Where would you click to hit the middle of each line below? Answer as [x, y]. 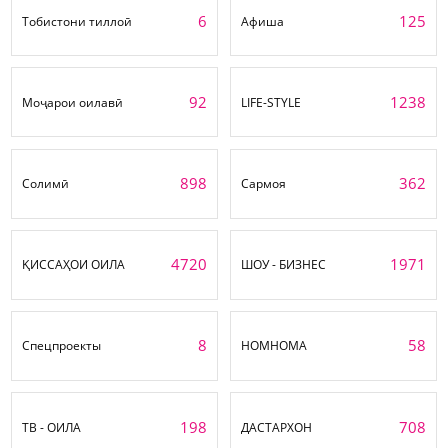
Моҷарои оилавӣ [72, 102]
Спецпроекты [61, 346]
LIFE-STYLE [271, 102]
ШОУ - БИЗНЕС [283, 265]
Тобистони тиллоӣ [77, 21]
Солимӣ [46, 183]
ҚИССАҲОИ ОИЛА [73, 265]
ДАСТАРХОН [276, 427]
